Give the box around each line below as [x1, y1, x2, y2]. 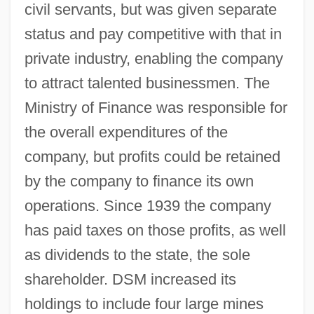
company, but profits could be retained [24, 147, 280, 165]
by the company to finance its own [24, 172, 254, 190]
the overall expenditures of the [24, 123, 228, 141]
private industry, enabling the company [24, 49, 283, 67]
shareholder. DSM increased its [24, 270, 236, 288]
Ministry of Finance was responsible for [24, 98, 287, 116]
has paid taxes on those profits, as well [24, 221, 286, 239]
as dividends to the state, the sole [24, 245, 250, 264]
